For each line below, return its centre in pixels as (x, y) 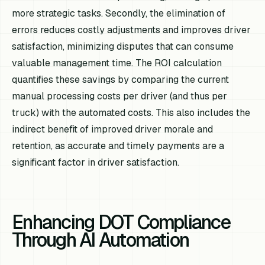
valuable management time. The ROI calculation (117, 63)
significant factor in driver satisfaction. (96, 162)
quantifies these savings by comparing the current (121, 79)
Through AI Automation (101, 240)
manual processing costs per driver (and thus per (120, 96)
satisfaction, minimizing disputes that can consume (123, 46)
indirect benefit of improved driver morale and (113, 129)
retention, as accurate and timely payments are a (118, 146)
